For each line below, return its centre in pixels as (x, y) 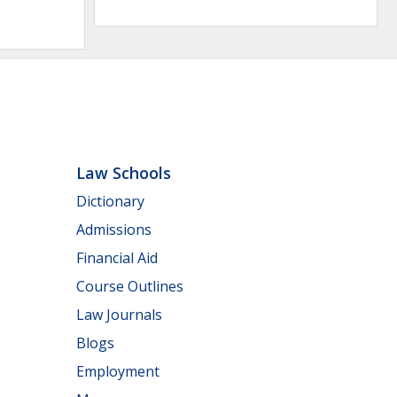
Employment (118, 371)
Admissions (114, 229)
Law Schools (124, 173)
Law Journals (119, 314)
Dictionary (110, 201)
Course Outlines (130, 286)
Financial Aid (117, 257)
